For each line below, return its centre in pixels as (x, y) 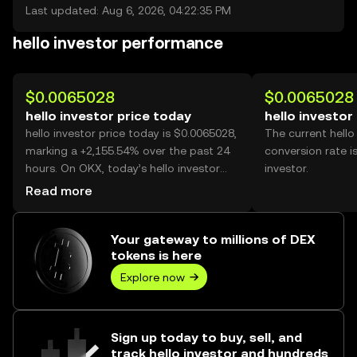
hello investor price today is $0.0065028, (131, 133)
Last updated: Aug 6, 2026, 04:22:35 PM (128, 10)
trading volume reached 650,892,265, (122, 186)
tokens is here (156, 255)
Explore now (153, 277)
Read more (59, 191)
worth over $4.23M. (76, 203)
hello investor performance (118, 43)
